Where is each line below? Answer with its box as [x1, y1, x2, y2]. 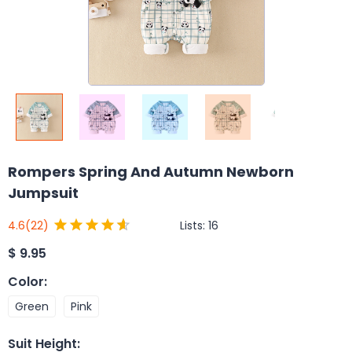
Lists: [180, 217, 208, 233]
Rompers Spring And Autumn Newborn [8, 162, 294, 181]
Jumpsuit [8, 183, 79, 203]
